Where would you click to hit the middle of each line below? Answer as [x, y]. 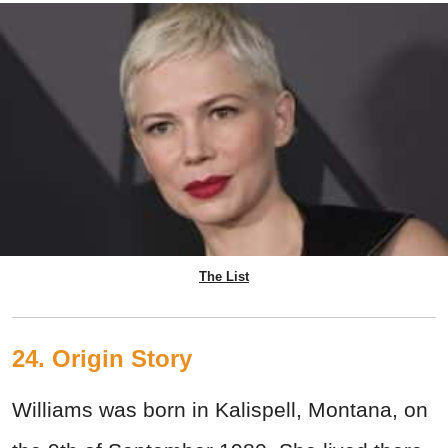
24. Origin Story [102, 358]
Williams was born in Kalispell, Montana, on [220, 409]
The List [224, 276]
